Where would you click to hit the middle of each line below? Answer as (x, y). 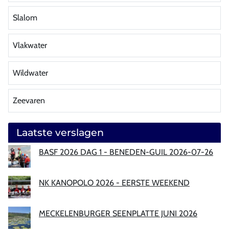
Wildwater (30, 73)
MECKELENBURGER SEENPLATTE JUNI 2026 (118, 213)
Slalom (25, 17)
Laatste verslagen (60, 132)
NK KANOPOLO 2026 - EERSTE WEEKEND (114, 182)
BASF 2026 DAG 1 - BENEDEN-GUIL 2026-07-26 (126, 152)
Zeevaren (29, 100)
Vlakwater (30, 45)
